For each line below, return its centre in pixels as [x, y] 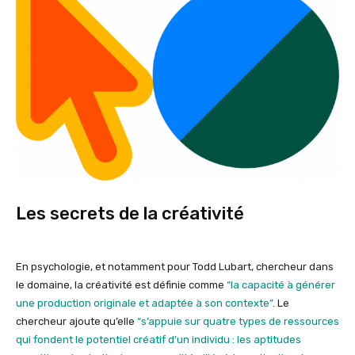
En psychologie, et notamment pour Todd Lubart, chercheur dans [175, 267]
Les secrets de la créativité [130, 214]
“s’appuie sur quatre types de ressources [238, 322]
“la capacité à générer [281, 285]
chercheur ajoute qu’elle [76, 322]
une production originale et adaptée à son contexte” [144, 303]
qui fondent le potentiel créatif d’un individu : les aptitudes [158, 340]
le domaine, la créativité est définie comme [121, 285]
